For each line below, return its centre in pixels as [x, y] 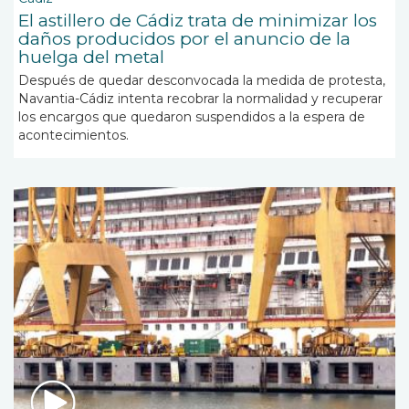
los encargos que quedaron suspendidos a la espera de [192, 117]
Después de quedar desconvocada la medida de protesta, [202, 81]
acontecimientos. [73, 136]
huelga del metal [91, 58]
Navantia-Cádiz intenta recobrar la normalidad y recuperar [200, 99]
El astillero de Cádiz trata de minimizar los [198, 21]
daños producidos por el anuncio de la [184, 39]
